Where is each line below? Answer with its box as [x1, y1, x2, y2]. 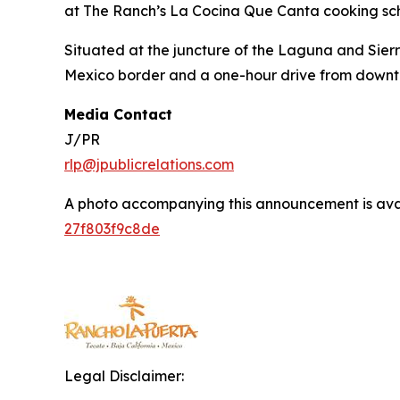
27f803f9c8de [64, 219, 160, 237]
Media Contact [64, 104, 172, 123]
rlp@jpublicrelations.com [64, 154, 234, 173]
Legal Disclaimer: [64, 366, 184, 385]
